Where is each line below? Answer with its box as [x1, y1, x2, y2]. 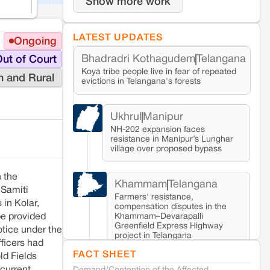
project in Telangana [114, 232, 192, 240]
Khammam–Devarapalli [114, 213, 203, 221]
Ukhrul [110, 112, 142, 123]
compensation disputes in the [114, 203, 227, 212]
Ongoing [14, 37, 57, 47]
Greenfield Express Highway [114, 222, 223, 231]
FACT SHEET [73, 251, 136, 260]
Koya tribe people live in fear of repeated [81, 68, 236, 77]
